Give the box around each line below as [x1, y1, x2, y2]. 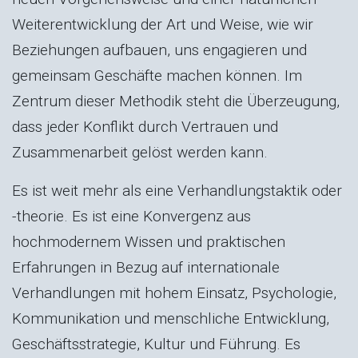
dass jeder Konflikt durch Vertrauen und [12, 117, 278, 136]
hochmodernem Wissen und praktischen [12, 232, 285, 251]
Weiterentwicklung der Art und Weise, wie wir [12, 14, 313, 34]
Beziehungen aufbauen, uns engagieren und [12, 40, 307, 59]
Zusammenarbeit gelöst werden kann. [12, 142, 268, 161]
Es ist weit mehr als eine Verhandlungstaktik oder [12, 181, 342, 200]
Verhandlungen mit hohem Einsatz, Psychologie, [12, 283, 336, 302]
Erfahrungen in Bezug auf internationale [12, 257, 280, 276]
